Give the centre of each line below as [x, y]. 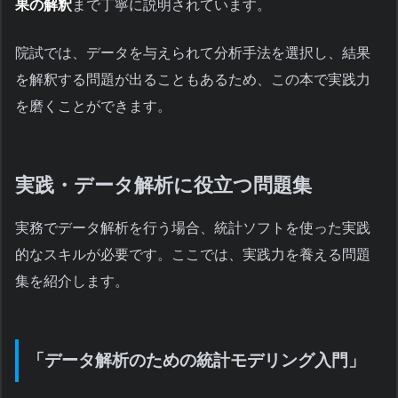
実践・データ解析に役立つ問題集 [163, 186]
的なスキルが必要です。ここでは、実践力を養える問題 [193, 254]
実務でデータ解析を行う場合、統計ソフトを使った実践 [193, 227]
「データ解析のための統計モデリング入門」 [196, 360]
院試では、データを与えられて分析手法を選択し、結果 [193, 53]
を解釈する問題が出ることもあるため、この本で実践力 [193, 80]
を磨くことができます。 [93, 107]
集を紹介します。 [72, 281]
